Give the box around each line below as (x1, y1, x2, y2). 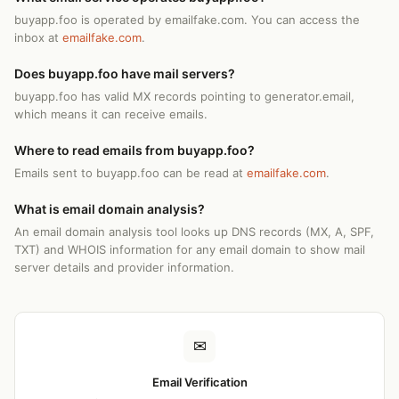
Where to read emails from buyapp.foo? (14, 142, 255, 158)
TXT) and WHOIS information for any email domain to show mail (14, 242, 365, 256)
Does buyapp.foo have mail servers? (14, 66, 235, 81)
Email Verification (151, 375, 248, 389)
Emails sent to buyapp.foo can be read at (14, 166, 247, 180)
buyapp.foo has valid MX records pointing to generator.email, (14, 89, 354, 103)
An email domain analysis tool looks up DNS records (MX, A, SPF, (14, 224, 374, 239)
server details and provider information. (14, 260, 234, 274)
